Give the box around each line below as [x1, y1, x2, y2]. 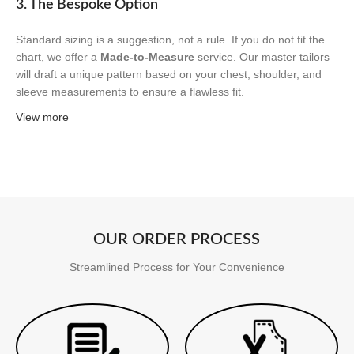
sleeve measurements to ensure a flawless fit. [16, 85, 244, 98]
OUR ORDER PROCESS [93, 231, 261, 247]
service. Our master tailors [194, 50, 330, 63]
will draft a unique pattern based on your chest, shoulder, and [16, 67, 322, 81]
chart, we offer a [16, 50, 100, 63]
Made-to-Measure [100, 50, 194, 63]
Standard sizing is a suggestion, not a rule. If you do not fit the [16, 32, 325, 46]
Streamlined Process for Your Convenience [69, 260, 284, 273]
